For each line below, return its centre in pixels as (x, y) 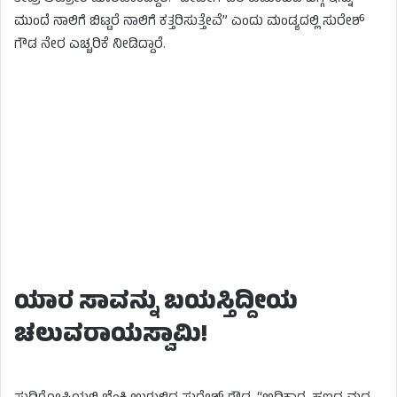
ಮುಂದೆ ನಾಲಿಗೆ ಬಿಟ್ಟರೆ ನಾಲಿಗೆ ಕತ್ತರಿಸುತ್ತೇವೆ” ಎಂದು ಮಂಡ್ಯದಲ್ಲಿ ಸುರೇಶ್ (190, 22)
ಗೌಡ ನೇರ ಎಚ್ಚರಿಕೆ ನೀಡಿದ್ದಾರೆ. (90, 45)
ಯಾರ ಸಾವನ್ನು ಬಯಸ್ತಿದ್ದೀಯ (156, 304)
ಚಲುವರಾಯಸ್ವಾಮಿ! (111, 337)
